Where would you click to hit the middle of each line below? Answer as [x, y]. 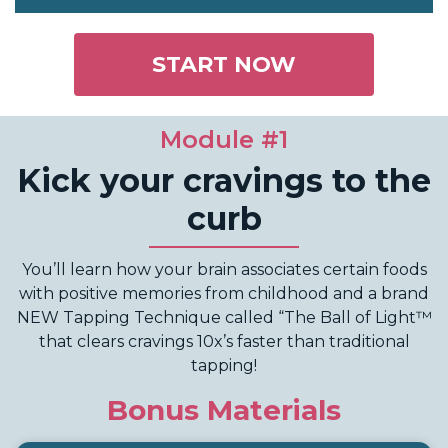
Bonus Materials [224, 409]
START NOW [224, 64]
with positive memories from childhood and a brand [224, 293]
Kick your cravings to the [224, 180]
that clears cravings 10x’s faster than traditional [224, 341]
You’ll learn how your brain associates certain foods [224, 269]
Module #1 [224, 139]
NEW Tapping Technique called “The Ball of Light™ [224, 317]
